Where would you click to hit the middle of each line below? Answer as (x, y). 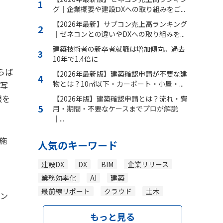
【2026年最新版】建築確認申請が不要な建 (120, 73)
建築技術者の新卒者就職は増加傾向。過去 (119, 49)
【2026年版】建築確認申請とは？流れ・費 (120, 98)
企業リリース (148, 164)
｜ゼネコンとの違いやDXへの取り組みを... (119, 34)
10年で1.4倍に (75, 58)
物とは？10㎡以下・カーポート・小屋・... (118, 83)
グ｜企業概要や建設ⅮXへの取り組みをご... (119, 9)
